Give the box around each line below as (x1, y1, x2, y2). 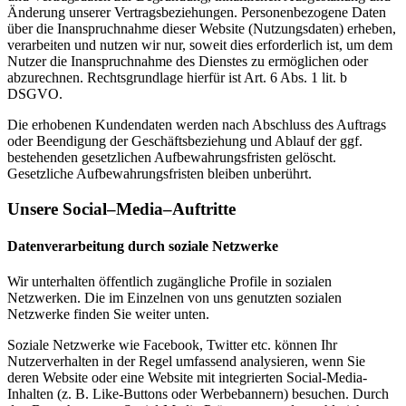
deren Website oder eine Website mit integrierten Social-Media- (7, 370, 367, 386)
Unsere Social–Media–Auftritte (7, 198, 236, 218)
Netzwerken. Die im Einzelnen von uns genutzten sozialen (7, 290, 342, 306)
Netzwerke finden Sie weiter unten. (7, 306, 209, 323)
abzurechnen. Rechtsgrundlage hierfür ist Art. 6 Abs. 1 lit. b (7, 69, 347, 85)
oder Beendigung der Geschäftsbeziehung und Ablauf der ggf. (7, 132, 362, 149)
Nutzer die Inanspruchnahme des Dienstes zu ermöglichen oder (7, 53, 368, 69)
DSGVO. (7, 85, 63, 101)
